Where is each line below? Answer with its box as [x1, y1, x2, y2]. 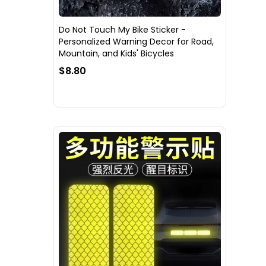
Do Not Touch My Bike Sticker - [59, 23, 186, 36]
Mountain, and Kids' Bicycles [59, 47, 174, 59]
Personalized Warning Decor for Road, [59, 35, 214, 47]
